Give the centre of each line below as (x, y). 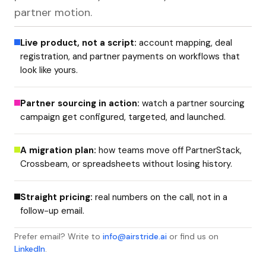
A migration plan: (58, 150)
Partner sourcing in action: (80, 103)
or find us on (194, 236)
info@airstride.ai (135, 236)
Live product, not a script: (78, 43)
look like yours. (49, 70)
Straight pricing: (56, 197)
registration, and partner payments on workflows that (130, 56)
